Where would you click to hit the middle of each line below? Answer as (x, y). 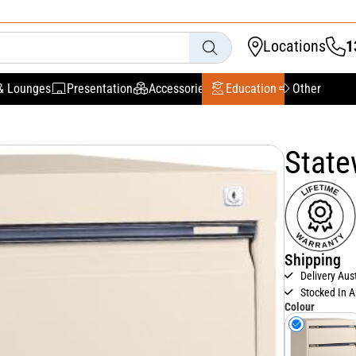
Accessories (179, 88)
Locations (294, 46)
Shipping (313, 259)
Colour (300, 306)
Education (251, 88)
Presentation (100, 88)
